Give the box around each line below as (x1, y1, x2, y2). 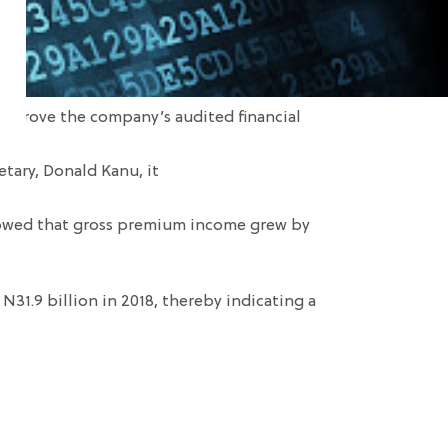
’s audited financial (160, 110, 301, 126)
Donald (43, 164, 101, 180)
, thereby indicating (154, 294, 304, 310)
